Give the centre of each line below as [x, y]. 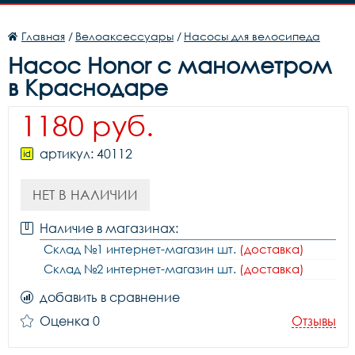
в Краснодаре [88, 87]
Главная [43, 36]
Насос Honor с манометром [170, 65]
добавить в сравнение [110, 297]
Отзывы [314, 321]
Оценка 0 [70, 321]
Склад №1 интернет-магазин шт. [141, 249]
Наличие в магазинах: [109, 228]
